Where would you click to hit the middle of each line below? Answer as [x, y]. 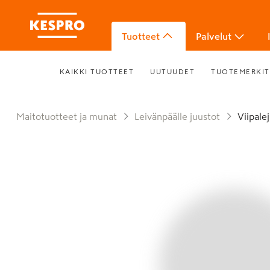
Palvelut [214, 36]
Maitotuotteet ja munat [71, 116]
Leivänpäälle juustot [180, 116]
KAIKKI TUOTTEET [97, 71]
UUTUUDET [173, 71]
